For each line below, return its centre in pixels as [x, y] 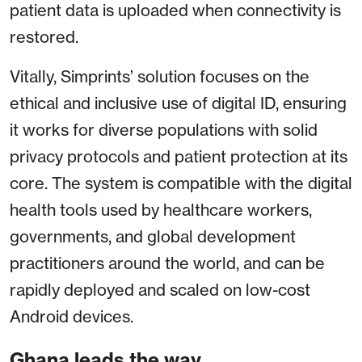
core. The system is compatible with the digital [181, 183]
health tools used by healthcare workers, [161, 210]
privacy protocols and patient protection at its [179, 157]
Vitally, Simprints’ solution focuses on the [160, 77]
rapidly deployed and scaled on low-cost [160, 290]
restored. [44, 37]
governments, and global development [153, 237]
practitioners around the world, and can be [167, 263]
